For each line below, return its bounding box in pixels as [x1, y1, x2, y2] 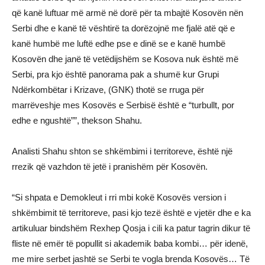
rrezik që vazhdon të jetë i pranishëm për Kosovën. [12, 161, 208, 172]
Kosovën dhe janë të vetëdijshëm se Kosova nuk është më [12, 54, 238, 64]
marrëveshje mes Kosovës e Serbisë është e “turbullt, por [12, 100, 234, 111]
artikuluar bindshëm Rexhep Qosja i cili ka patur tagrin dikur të [12, 223, 250, 234]
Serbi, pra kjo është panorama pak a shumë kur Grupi [12, 69, 219, 80]
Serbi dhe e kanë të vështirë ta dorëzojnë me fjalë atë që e [12, 23, 235, 34]
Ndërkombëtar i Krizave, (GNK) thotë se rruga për [12, 85, 204, 95]
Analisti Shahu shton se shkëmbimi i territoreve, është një [12, 146, 232, 157]
